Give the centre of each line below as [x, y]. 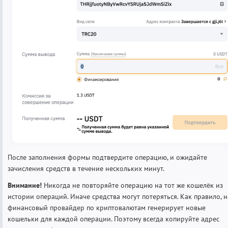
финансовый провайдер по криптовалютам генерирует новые [107, 207]
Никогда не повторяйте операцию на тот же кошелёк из [132, 185]
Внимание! [25, 185]
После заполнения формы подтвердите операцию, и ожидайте [107, 157]
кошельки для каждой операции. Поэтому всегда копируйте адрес [113, 219]
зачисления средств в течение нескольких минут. [86, 168]
